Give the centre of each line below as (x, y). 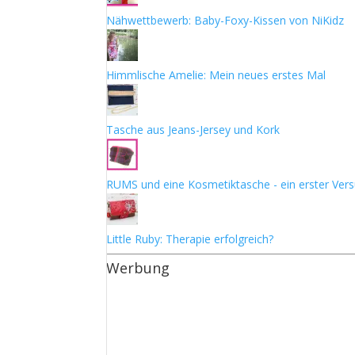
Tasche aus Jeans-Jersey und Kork (193, 130)
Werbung (138, 268)
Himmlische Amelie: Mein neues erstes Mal (216, 75)
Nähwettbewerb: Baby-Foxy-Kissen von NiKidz (225, 20)
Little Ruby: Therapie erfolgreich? (190, 239)
